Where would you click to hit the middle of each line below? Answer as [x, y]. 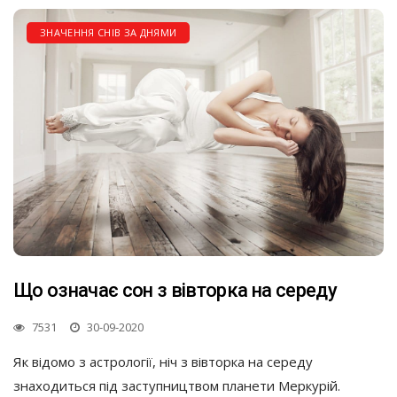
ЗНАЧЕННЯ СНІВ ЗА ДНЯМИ [109, 33]
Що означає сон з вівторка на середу [175, 290]
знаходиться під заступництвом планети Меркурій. [177, 385]
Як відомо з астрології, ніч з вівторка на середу [163, 361]
